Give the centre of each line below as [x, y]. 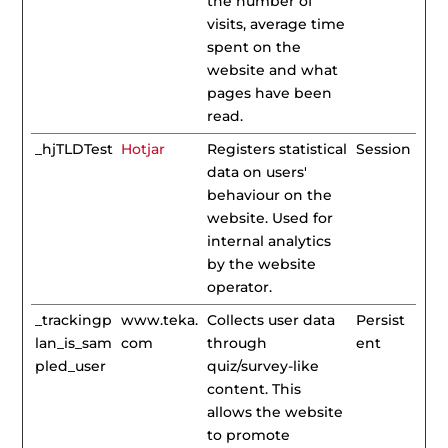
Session [384, 149]
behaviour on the [270, 195]
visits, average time [276, 24]
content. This [254, 389]
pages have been [270, 93]
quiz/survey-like [263, 366]
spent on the [254, 47]
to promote [249, 435]
